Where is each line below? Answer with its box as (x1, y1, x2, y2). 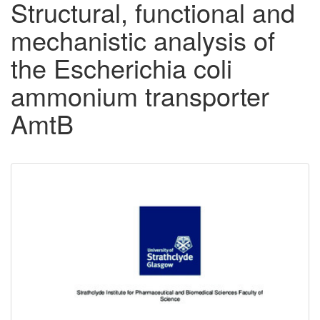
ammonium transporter (11, 77, 269, 114)
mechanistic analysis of (11, 21, 275, 59)
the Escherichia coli (11, 49, 232, 86)
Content (21, 194, 97, 225)
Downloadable (21, 170, 160, 201)
